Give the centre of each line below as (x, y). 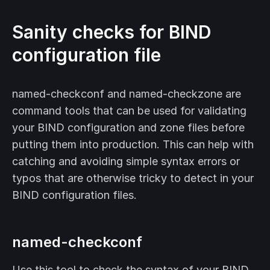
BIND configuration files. (74, 195)
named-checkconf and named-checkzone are (127, 94)
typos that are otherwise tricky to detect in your (133, 178)
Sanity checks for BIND (112, 32)
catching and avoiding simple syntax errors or (126, 162)
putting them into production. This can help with (133, 145)
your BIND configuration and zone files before (128, 128)
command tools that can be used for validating (129, 111)
